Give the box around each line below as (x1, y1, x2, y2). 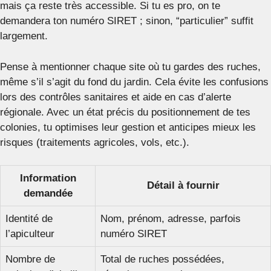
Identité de (5, 213, 53, 224)
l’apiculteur (5, 228, 54, 240)
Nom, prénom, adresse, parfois (100, 213, 241, 224)
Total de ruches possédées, (100, 253, 224, 265)
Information (19, 172, 76, 184)
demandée (23, 188, 73, 199)
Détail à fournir (146, 180, 220, 191)
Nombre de (5, 253, 55, 265)
